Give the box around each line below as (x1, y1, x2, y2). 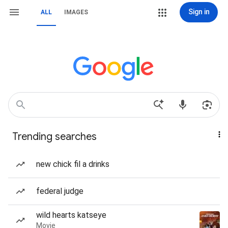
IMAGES (64, 9, 88, 16)
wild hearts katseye (36, 210, 106, 220)
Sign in (188, 8, 210, 16)
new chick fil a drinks (36, 159, 109, 169)
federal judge (36, 186, 83, 196)
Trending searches (12, 130, 97, 143)
